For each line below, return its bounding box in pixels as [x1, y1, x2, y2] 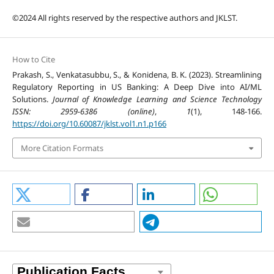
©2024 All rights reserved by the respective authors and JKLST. [12, 12, 237, 23]
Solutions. [12, 93, 53, 105]
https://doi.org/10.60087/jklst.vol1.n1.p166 [12, 117, 166, 129]
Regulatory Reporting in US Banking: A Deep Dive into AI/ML [12, 81, 262, 92]
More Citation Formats [20, 143, 103, 154]
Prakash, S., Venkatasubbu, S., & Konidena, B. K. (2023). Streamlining [12, 68, 262, 80]
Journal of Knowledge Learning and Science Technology [52, 93, 262, 105]
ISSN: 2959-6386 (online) [12, 105, 155, 117]
